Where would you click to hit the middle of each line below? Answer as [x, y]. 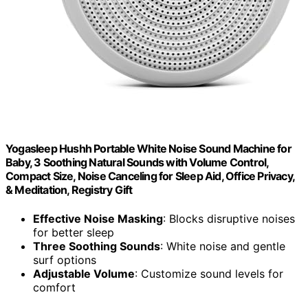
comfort [54, 287]
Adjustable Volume [84, 273]
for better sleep [74, 232]
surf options [65, 260]
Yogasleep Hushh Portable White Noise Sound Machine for [148, 149]
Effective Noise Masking [98, 218]
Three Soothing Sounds [97, 246]
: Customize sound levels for [209, 273]
